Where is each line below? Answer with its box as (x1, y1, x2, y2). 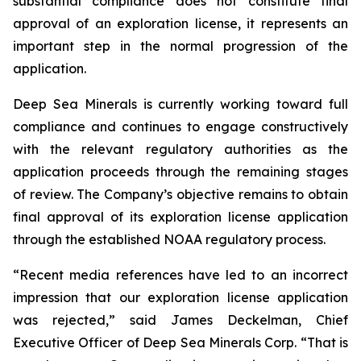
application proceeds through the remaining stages (13, 164, 348, 180)
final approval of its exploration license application (13, 209, 348, 225)
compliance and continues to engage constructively (13, 118, 348, 135)
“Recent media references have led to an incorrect (13, 267, 348, 283)
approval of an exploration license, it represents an (13, 15, 348, 31)
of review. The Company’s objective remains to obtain (13, 186, 348, 202)
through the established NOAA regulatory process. (13, 231, 326, 247)
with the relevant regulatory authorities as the (13, 141, 348, 157)
